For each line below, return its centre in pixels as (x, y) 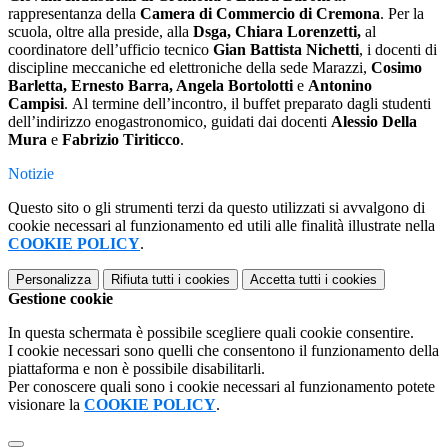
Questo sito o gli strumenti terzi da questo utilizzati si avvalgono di (216, 208)
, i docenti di (398, 50)
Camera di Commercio (219, 14)
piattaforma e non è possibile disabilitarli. (136, 369)
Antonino (340, 86)
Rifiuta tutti (142, 280)
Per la (406, 14)
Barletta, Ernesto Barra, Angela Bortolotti (150, 86)
